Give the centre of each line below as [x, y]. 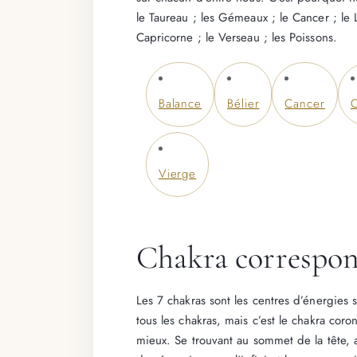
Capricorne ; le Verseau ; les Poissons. [236, 37]
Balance [180, 104]
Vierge [177, 174]
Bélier [243, 104]
